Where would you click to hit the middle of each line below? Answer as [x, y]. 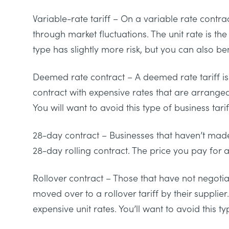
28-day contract [66, 135]
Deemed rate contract [79, 77]
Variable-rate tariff [72, 18]
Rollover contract [68, 178]
